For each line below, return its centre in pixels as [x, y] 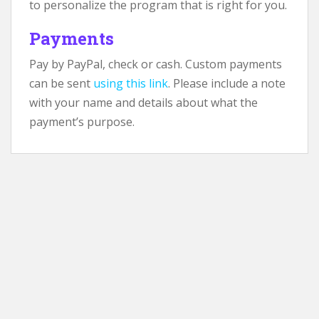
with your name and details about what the [143, 103]
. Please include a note [227, 84]
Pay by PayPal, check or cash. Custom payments [156, 64]
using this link [131, 84]
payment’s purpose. [82, 122]
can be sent [61, 84]
